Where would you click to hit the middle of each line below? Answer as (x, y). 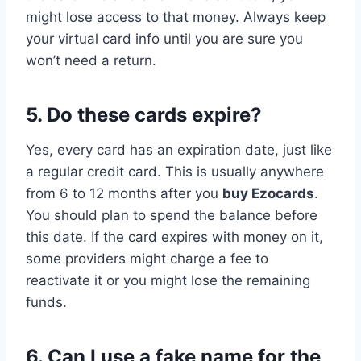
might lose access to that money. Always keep (176, 17)
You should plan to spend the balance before (172, 215)
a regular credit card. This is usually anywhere (175, 171)
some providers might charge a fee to (147, 258)
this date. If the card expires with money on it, (174, 237)
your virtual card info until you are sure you (164, 38)
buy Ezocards (268, 193)
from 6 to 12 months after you (124, 193)
